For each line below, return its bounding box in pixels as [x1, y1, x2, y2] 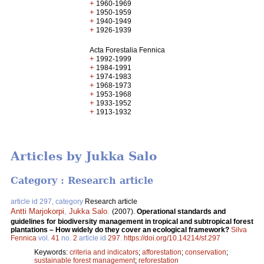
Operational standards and [137, 207, 226, 216]
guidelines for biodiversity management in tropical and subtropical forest [11, 217, 253, 226]
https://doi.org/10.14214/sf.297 [124, 233, 220, 242]
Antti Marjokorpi [11, 206, 64, 216]
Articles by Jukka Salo [11, 149, 157, 164]
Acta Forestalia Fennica [90, 46, 166, 54]
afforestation [142, 247, 181, 256]
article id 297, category [11, 197, 85, 206]
